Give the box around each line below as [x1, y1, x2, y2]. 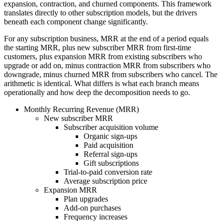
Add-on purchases [64, 204, 121, 213]
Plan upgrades [64, 195, 108, 204]
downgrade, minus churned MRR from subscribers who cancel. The [4, 70, 218, 79]
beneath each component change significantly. [4, 17, 148, 26]
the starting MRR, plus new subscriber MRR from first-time [4, 43, 191, 52]
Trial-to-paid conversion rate [64, 168, 152, 177]
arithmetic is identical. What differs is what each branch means [4, 79, 199, 88]
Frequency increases [64, 213, 127, 222]
